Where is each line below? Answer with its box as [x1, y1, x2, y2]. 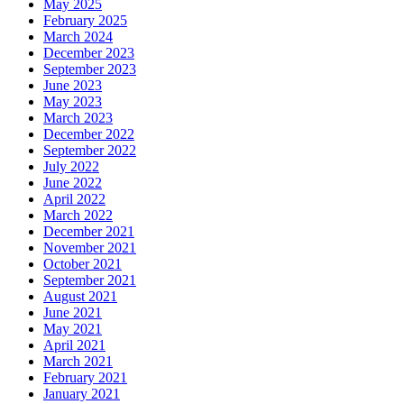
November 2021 [43, 239, 136, 255]
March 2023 [43, 109, 113, 125]
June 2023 [43, 77, 102, 93]
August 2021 [43, 288, 117, 304]
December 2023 [43, 44, 134, 60]
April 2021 [43, 336, 106, 353]
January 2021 [43, 385, 120, 401]
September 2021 [43, 271, 136, 288]
